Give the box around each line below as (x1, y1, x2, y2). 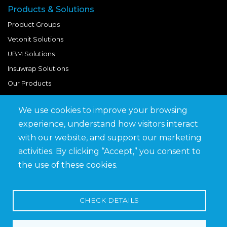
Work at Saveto (8, 169, 58, 177)
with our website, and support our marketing (18, 133, 202, 143)
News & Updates (8, 139, 61, 147)
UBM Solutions (8, 50, 55, 58)
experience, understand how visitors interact (18, 119, 198, 129)
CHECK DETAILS (80, 196, 139, 204)
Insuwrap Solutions (8, 64, 68, 72)
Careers (8, 183, 33, 192)
